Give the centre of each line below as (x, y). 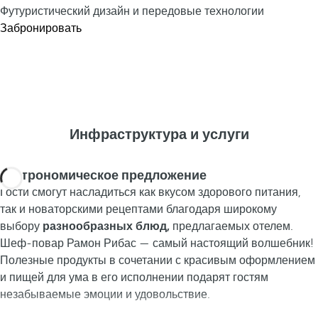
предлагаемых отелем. (231, 226)
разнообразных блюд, (106, 226)
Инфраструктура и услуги (159, 135)
